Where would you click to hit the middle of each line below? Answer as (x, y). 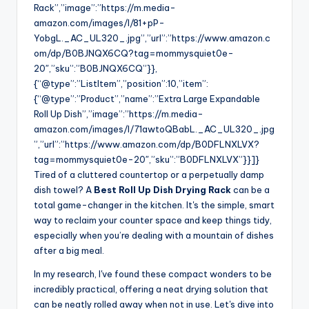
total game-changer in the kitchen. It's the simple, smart (154, 205)
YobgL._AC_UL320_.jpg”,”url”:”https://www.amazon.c (152, 38)
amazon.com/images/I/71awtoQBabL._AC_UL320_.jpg (154, 129)
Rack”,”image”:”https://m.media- (105, 8)
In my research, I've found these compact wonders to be (153, 274)
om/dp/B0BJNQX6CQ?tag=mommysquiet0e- (134, 53)
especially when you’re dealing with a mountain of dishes (154, 236)
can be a (250, 190)
